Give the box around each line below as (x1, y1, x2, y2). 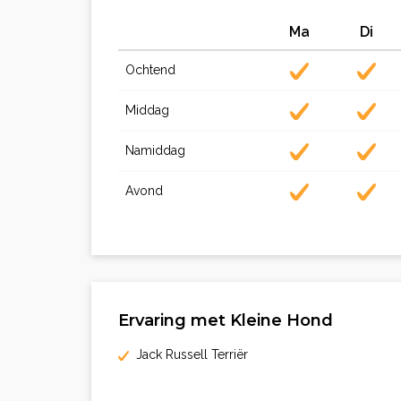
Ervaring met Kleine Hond (118, 311, 333, 330)
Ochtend (125, 63, 175, 77)
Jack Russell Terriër (129, 347, 248, 362)
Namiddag (125, 143, 185, 158)
